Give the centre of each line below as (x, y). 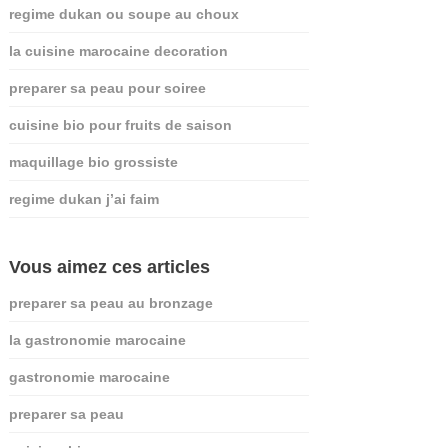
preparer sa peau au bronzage (110, 303)
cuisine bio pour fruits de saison (120, 125)
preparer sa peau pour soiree (107, 88)
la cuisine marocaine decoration (118, 51)
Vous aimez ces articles (109, 267)
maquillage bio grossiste (93, 162)
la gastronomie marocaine (97, 340)
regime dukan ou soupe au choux (123, 14)
